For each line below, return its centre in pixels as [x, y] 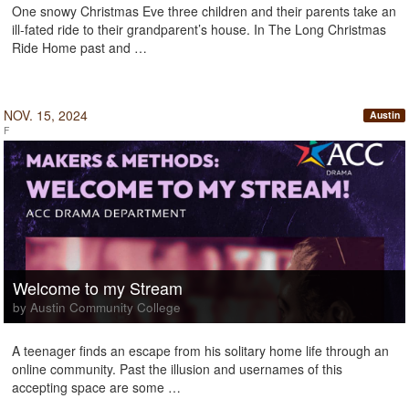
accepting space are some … [96, 387]
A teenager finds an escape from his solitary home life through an [200, 351]
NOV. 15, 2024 [46, 115]
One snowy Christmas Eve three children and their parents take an [204, 11]
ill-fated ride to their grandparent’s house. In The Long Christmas [199, 29]
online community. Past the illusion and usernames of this [177, 369]
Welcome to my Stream [98, 288]
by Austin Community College [97, 307]
